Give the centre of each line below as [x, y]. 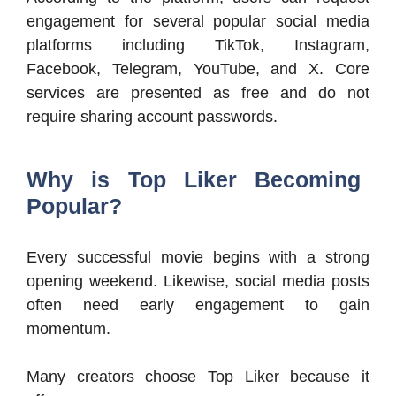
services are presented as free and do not [198, 93]
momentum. [69, 329]
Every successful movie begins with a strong [198, 258]
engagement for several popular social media [198, 22]
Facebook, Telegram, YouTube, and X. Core [198, 69]
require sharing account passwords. [152, 117]
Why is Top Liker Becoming [194, 180]
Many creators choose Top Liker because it [198, 377]
